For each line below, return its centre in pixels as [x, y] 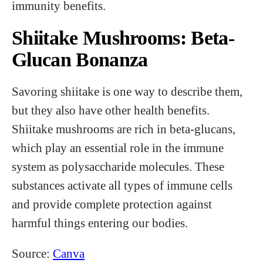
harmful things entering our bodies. [100, 223]
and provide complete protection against [112, 204]
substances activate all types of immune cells [122, 185]
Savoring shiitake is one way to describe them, [127, 91]
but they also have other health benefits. [111, 110]
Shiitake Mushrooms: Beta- [123, 38]
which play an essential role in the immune [118, 148]
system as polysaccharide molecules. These [118, 166]
